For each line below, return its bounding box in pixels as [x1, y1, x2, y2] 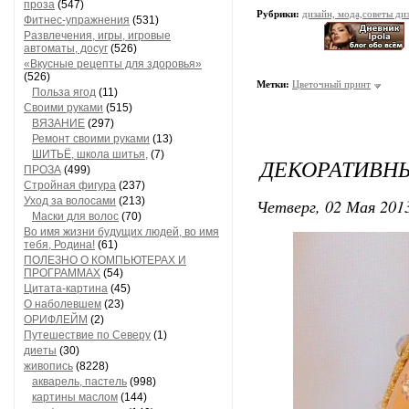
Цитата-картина [24, 282, 108, 295]
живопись [24, 360, 73, 372]
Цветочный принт [292, 79, 371, 89]
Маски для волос [32, 210, 119, 223]
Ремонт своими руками [32, 132, 150, 145]
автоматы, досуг [24, 42, 108, 55]
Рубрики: [257, 8, 302, 19]
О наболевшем [24, 298, 101, 310]
